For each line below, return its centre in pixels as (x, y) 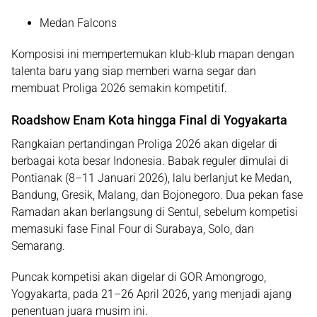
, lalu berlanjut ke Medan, (230, 178)
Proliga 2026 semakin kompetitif (143, 88)
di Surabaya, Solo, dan (197, 229)
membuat (37, 88)
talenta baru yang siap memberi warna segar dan (134, 71)
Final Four (116, 229)
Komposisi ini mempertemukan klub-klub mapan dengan (153, 54)
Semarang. (38, 246)
